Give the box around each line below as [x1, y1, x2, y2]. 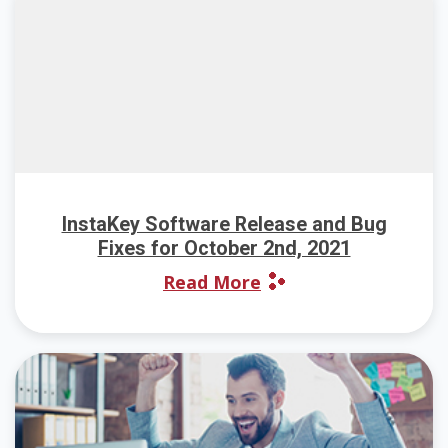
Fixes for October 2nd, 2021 [97, 236, 351, 260]
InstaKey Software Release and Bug [61, 212, 387, 236]
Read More [163, 269, 261, 294]
